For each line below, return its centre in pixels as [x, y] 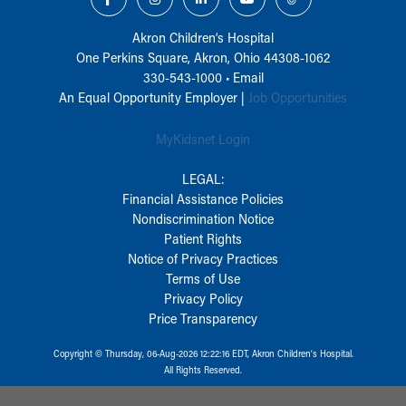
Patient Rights [203, 238]
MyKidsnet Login [203, 138]
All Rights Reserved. [203, 369]
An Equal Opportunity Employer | [154, 97]
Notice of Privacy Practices [203, 258]
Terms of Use [203, 278]
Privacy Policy [203, 298]
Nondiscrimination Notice [203, 218]
